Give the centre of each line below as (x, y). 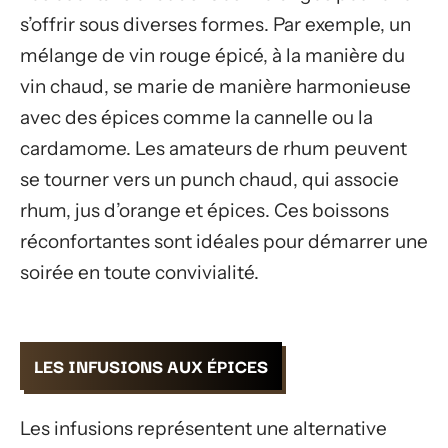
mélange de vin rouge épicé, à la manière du (212, 55)
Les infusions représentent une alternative (203, 428)
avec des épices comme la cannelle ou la (196, 117)
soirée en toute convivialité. (139, 272)
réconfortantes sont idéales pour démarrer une (224, 241)
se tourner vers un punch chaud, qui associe (209, 179)
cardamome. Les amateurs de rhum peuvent (213, 148)
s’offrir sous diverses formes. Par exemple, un (215, 24)
